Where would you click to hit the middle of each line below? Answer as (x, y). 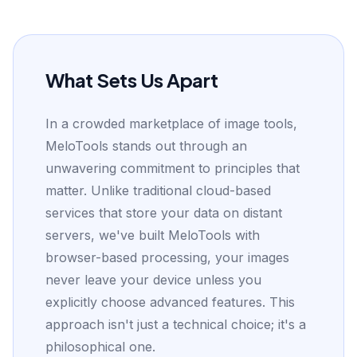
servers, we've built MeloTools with (153, 235)
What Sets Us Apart (132, 80)
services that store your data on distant (164, 213)
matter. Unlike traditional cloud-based (158, 190)
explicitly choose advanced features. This (170, 302)
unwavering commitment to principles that (173, 168)
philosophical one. (100, 347)
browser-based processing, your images (167, 257)
